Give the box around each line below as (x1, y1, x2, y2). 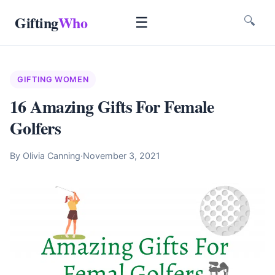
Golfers (10, 115, 61, 141)
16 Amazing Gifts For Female (10, 94, 214, 119)
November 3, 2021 (83, 150, 160, 161)
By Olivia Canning (10, 150, 80, 161)
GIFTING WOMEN (17, 75, 89, 84)
